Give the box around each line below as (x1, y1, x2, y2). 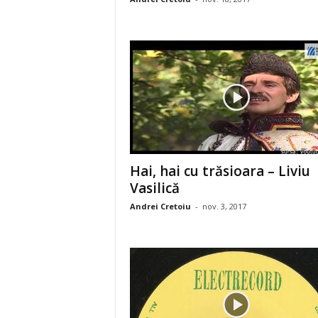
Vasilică (129, 179, 180, 197)
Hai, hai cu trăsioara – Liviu (129, 162, 310, 180)
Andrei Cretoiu (129, 201, 191, 212)
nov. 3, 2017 (202, 201, 246, 212)
